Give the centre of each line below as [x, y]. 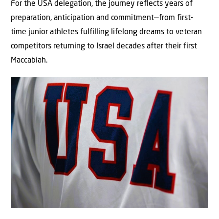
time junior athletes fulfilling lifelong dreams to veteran [106, 32]
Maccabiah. [29, 60]
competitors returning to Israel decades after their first [104, 46]
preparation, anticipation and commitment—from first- [102, 18]
